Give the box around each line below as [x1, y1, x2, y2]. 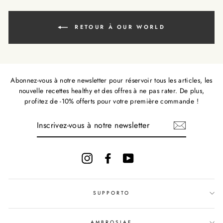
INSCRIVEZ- [8, 113, 51, 121]
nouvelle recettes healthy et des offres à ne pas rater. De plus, [18, 85, 205, 96]
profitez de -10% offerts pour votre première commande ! [24, 96, 199, 106]
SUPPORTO [93, 189, 130, 197]
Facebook [113, 152, 143, 162]
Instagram [93, 152, 122, 162]
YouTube [133, 152, 159, 162]
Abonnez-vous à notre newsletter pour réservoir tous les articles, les [10, 75, 213, 85]
